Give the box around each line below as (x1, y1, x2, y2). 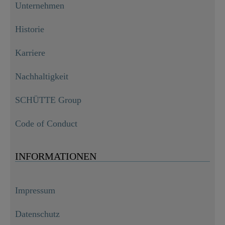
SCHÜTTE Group (15, 95, 81, 105)
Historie (15, 24, 44, 35)
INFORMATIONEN (15, 151, 96, 162)
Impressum (15, 185, 55, 196)
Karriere (15, 48, 45, 58)
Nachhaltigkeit (15, 71, 68, 82)
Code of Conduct (15, 119, 77, 129)
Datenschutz (15, 209, 60, 219)
